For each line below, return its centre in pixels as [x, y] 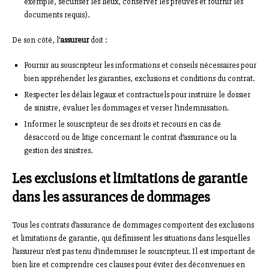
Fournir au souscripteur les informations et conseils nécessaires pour [140, 65]
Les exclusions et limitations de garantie [130, 179]
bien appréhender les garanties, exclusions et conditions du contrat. [139, 79]
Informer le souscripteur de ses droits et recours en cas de [122, 124]
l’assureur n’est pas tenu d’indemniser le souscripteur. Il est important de [134, 252]
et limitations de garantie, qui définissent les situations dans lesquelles [131, 238]
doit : [98, 40]
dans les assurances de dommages [111, 198]
